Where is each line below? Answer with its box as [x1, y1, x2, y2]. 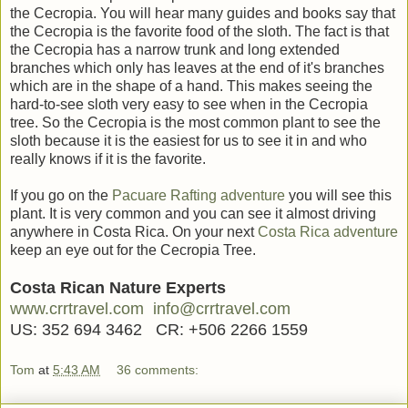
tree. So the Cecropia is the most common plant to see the [10, 114, 381, 130]
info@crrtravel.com [153, 299, 291, 318]
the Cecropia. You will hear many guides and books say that [10, 5, 395, 21]
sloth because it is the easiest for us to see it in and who [10, 132, 367, 148]
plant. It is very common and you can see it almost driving [10, 205, 376, 221]
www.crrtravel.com [10, 299, 144, 318]
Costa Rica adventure [258, 223, 398, 240]
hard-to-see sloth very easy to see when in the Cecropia [10, 96, 368, 112]
